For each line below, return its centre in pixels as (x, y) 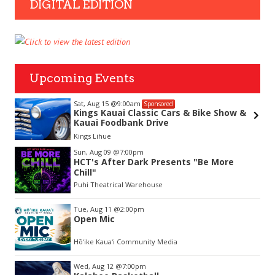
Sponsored (159, 103)
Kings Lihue (93, 136)
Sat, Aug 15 (92, 103)
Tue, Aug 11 (94, 209)
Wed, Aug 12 (95, 266)
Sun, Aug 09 (94, 152)
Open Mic (95, 219)
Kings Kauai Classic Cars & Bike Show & (160, 112)
